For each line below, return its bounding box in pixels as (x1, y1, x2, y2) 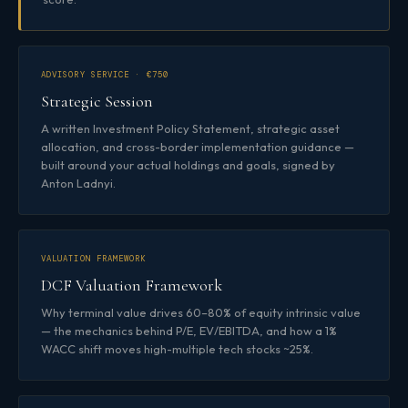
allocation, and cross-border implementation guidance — (41, 138, 354, 154)
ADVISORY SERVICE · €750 (41, 68, 168, 80)
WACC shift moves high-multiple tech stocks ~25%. (41, 341, 313, 356)
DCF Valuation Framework (41, 274, 222, 295)
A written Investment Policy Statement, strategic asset (41, 120, 340, 136)
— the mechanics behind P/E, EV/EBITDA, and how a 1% (41, 322, 337, 338)
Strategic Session (41, 90, 153, 111)
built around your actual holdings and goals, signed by (41, 157, 335, 172)
